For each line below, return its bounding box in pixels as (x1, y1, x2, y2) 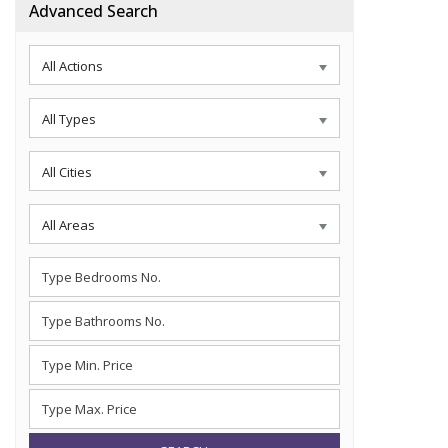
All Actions (42, 57, 103, 75)
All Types (42, 110, 96, 128)
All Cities (42, 163, 92, 181)
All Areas (42, 216, 95, 234)
